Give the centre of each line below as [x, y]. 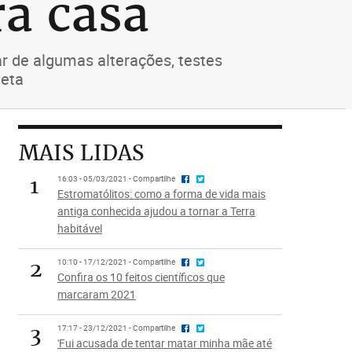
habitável [79, 228]
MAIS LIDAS [81, 153]
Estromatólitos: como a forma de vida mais [161, 194]
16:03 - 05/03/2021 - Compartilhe [117, 179]
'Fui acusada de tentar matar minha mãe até [164, 343]
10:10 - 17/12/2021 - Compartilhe [117, 262]
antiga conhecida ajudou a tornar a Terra [156, 211]
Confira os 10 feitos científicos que [141, 277]
